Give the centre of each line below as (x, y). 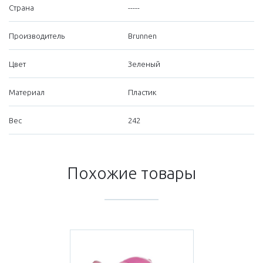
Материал (27, 92)
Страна (21, 8)
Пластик (143, 92)
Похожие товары (131, 173)
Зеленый (144, 64)
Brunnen (143, 36)
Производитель (37, 36)
